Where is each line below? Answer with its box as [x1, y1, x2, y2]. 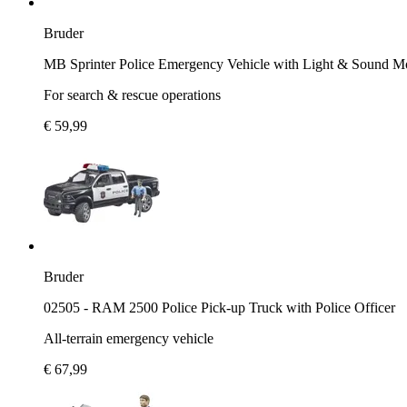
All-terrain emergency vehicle [44, 330, 213, 346]
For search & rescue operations [44, 86, 221, 103]
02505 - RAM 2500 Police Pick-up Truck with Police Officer [44, 299, 395, 315]
